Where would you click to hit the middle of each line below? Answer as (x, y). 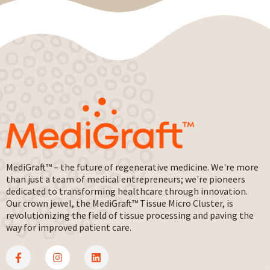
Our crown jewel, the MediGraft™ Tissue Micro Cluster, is (120, 203)
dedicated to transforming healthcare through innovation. (127, 191)
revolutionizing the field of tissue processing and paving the (130, 215)
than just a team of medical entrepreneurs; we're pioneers (126, 179)
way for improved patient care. (69, 227)
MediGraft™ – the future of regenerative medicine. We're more (132, 167)
